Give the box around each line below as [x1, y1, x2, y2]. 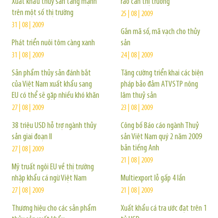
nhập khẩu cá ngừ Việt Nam [12, 174, 87, 183]
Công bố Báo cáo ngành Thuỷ [121, 121, 199, 130]
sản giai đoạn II [12, 132, 52, 142]
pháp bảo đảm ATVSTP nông [121, 80, 198, 89]
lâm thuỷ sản [121, 91, 157, 100]
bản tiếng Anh [121, 144, 159, 153]
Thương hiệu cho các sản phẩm [12, 204, 96, 213]
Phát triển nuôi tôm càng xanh [12, 38, 95, 48]
